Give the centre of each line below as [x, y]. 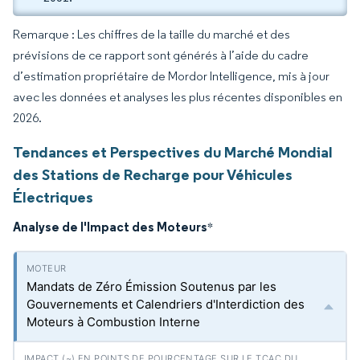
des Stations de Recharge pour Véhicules [153, 174]
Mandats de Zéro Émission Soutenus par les [151, 286]
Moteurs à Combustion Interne [113, 322]
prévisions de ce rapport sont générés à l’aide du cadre [161, 55]
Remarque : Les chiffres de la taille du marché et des [151, 34]
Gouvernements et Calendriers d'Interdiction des [166, 304]
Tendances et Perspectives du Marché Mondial [173, 152]
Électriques [53, 197]
